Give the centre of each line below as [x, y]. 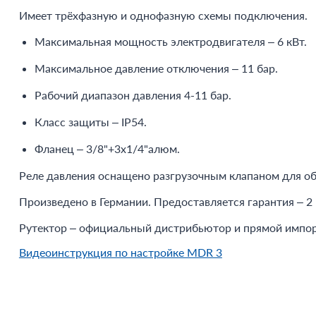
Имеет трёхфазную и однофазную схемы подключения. [163, 15]
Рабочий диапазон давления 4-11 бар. [133, 95]
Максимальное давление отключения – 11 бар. [156, 68]
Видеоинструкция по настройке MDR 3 [120, 252]
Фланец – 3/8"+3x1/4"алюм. [107, 148]
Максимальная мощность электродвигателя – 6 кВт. [170, 41]
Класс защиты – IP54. [90, 122]
